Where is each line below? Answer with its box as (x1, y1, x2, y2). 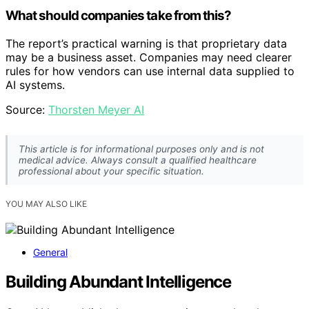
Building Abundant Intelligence (6, 271, 231, 292)
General (33, 246, 68, 258)
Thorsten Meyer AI (48, 102, 144, 117)
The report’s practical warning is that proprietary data (6, 36, 287, 50)
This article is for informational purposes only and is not (19, 143, 264, 154)
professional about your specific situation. (19, 165, 204, 177)
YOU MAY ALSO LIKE (6, 198, 87, 209)
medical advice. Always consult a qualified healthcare (19, 154, 257, 166)
